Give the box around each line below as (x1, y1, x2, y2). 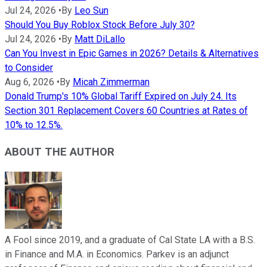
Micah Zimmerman (73, 76, 150, 88)
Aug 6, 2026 (5, 76, 54, 88)
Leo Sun (74, 5, 108, 17)
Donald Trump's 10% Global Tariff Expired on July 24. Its (5, 91, 237, 103)
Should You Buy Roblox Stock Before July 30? (5, 19, 195, 31)
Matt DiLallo (74, 33, 125, 45)
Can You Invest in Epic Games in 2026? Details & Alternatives (5, 48, 259, 60)
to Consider (5, 62, 53, 74)
